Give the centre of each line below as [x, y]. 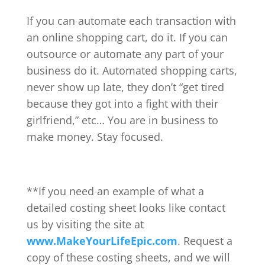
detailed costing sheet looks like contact [126, 207]
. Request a [205, 240]
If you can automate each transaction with [131, 20]
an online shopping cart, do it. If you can [127, 37]
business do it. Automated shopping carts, [132, 70]
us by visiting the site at [85, 224]
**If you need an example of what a [115, 191]
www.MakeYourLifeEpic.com [102, 240]
